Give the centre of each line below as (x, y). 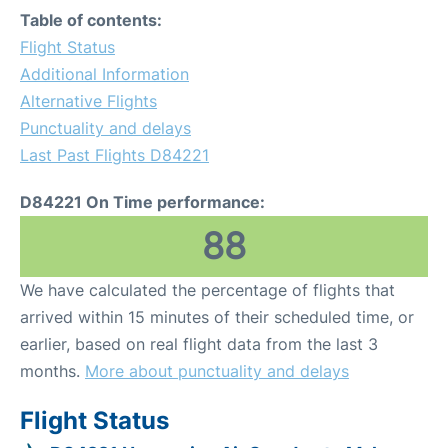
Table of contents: (91, 20)
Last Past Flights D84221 (114, 155)
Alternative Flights (88, 101)
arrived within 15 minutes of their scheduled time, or (217, 317)
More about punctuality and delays (217, 371)
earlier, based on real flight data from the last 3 (199, 344)
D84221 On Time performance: (142, 202)
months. (52, 371)
